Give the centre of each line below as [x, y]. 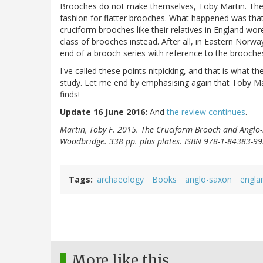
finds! [70, 95]
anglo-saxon [208, 180]
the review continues [206, 112]
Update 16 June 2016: [104, 112]
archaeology [120, 180]
